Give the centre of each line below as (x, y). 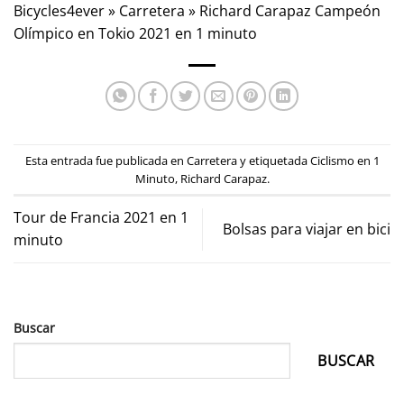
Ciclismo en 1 (344, 160)
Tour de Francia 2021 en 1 (101, 218)
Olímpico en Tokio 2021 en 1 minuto (135, 34)
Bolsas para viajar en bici (307, 229)
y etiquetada (273, 160)
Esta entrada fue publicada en (106, 160)
